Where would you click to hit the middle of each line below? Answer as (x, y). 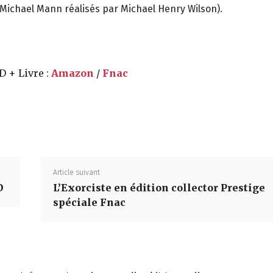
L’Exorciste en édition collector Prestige (159, 188)
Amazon (73, 73)
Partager (96, 116)
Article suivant (76, 173)
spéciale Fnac (89, 203)
